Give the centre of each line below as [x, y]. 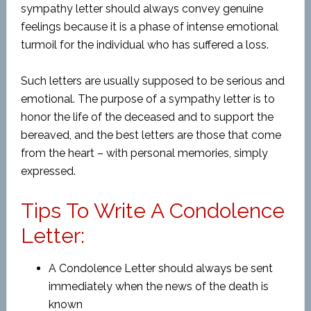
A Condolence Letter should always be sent [160, 268]
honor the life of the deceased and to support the [147, 117]
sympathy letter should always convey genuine [142, 9]
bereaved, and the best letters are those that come [151, 135]
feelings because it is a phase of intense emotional [149, 27]
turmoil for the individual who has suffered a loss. [144, 45]
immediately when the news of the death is [158, 286]
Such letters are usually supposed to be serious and [152, 81]
